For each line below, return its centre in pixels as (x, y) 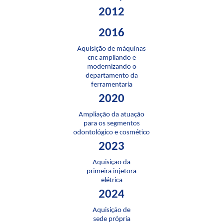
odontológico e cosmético (111, 132)
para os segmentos (111, 123)
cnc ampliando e (111, 58)
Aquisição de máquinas (111, 49)
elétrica (111, 180)
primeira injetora (111, 171)
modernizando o (111, 67)
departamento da (111, 76)
